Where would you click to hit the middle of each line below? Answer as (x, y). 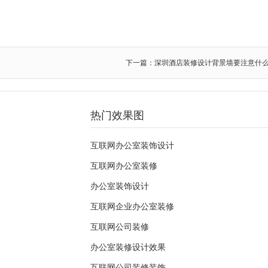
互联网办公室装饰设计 (132, 145)
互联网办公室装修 (124, 166)
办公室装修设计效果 (128, 247)
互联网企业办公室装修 (132, 206)
